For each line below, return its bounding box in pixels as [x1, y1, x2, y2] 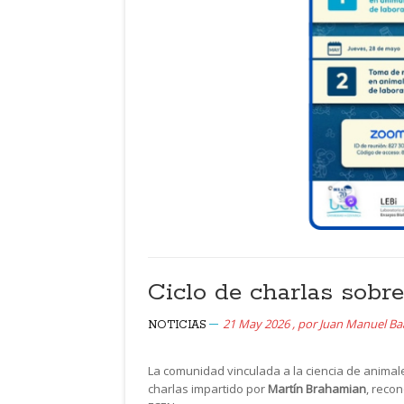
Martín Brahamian [268, 380, 366, 397]
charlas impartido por [148, 380, 268, 397]
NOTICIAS [148, 317, 207, 332]
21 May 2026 [223, 315, 289, 332]
